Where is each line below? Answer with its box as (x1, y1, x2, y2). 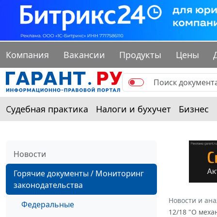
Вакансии (63, 49, 105, 61)
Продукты (119, 49, 162, 61)
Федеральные (21, 199, 74, 210)
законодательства (14, 180, 83, 191)
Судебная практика (6, 103, 88, 115)
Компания (6, 49, 49, 61)
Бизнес (179, 103, 209, 115)
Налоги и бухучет (96, 103, 171, 115)
